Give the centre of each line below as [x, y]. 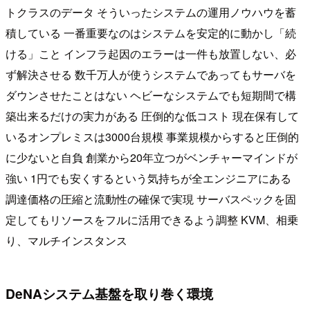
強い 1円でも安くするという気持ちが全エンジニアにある [148, 178]
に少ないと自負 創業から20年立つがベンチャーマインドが [152, 157]
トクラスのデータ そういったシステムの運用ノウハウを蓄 [151, 12]
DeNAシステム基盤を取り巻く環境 [109, 293]
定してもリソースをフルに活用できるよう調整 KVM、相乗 [152, 219]
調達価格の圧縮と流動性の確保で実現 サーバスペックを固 [151, 199]
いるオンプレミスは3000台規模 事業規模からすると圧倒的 [152, 136]
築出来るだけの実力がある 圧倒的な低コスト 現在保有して [152, 116]
